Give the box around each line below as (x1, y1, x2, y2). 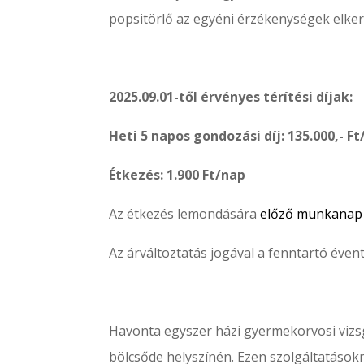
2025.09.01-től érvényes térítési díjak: (109, 88, 353, 106)
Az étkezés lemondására (109, 205, 258, 223)
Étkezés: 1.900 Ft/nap (109, 166, 249, 184)
